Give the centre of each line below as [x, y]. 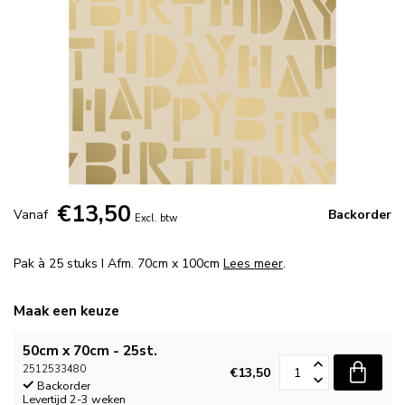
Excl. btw [156, 218]
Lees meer [253, 264]
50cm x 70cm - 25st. [90, 350]
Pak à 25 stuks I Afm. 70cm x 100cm [118, 264]
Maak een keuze [66, 311]
